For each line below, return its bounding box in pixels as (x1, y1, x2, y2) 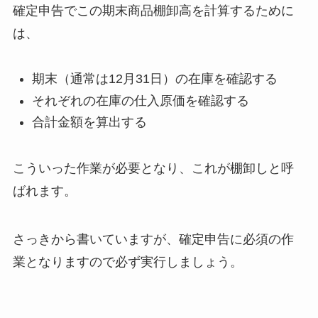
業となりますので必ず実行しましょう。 (12, 255, 243, 269)
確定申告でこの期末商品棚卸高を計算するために (12, 3, 294, 18)
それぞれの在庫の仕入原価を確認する (31, 93, 249, 108)
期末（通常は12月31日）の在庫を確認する (31, 72, 278, 87)
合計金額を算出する (31, 115, 147, 130)
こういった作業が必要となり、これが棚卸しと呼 (12, 161, 294, 176)
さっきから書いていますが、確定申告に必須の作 (12, 232, 294, 246)
